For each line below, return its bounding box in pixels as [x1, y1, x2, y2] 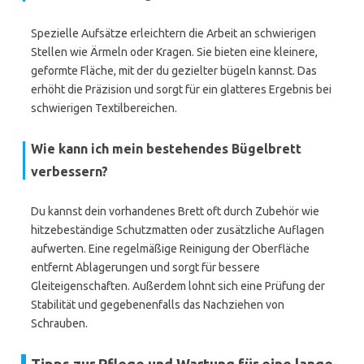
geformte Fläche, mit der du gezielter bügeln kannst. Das [31, 64, 317, 77]
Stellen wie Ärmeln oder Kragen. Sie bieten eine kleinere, [31, 45, 318, 58]
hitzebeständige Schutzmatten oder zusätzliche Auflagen [31, 223, 324, 236]
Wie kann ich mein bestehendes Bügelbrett [31, 141, 301, 156]
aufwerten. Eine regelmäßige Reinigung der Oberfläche [31, 242, 310, 255]
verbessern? [31, 164, 108, 179]
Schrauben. [31, 317, 88, 330]
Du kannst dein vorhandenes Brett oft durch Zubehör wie [31, 205, 319, 218]
